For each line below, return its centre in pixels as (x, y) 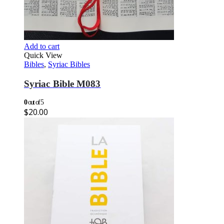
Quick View (43, 55)
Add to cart (42, 46)
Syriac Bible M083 (62, 83)
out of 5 (35, 102)
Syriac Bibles (69, 64)
